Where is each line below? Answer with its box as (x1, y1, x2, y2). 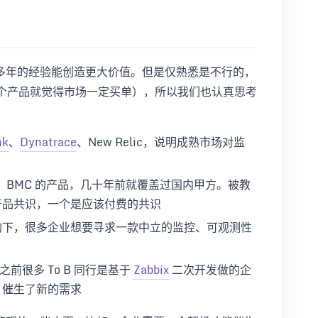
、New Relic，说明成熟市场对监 (77, 132, 245, 151)
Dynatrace (20, 132, 77, 151)
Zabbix (133, 260, 169, 279)
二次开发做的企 (169, 260, 251, 279)
